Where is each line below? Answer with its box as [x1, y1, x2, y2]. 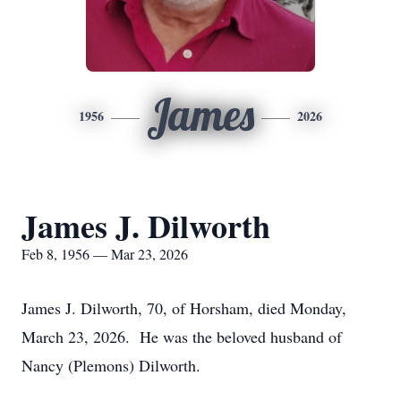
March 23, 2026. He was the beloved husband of [21, 326, 342, 347]
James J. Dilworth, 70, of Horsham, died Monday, [21, 297, 346, 319]
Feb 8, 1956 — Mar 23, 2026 [21, 244, 188, 263]
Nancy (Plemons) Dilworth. [21, 354, 200, 376]
